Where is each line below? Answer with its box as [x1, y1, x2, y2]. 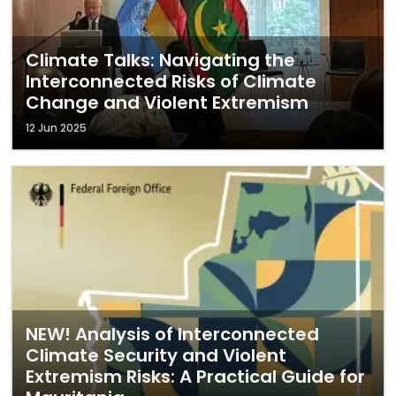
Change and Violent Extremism [26, 90, 308, 115]
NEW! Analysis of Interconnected [26, 322, 319, 346]
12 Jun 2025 [26, 120, 87, 135]
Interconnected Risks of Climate [26, 69, 316, 94]
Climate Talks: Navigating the [26, 48, 295, 72]
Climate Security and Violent [26, 343, 286, 368]
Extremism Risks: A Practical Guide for [26, 364, 365, 389]
